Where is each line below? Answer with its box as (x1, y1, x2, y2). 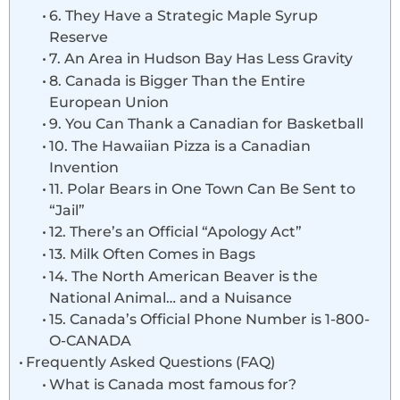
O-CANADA (48, 330, 131, 349)
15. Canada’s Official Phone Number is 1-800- (48, 309, 370, 328)
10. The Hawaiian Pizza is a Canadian (48, 136, 311, 154)
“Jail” (48, 200, 85, 219)
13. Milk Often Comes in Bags (48, 244, 255, 262)
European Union (48, 92, 169, 111)
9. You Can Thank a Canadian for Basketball (48, 113, 363, 132)
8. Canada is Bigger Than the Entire (48, 71, 305, 89)
